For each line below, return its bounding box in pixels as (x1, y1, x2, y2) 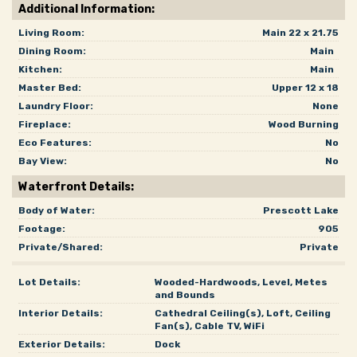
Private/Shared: (18, 241, 103, 253)
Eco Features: (18, 137, 92, 148)
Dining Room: (18, 45, 86, 57)
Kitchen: (18, 64, 62, 75)
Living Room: (18, 27, 84, 38)
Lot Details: (18, 277, 80, 288)
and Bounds (154, 289, 215, 300)
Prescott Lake (263, 205, 339, 216)
